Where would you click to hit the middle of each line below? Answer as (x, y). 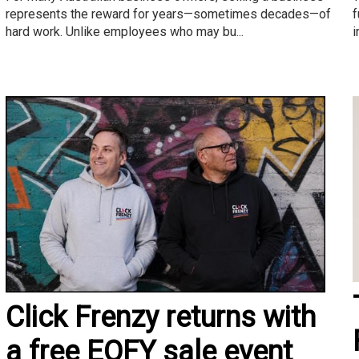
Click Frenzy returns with (160, 318)
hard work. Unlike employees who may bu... (124, 32)
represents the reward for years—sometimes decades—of (168, 14)
